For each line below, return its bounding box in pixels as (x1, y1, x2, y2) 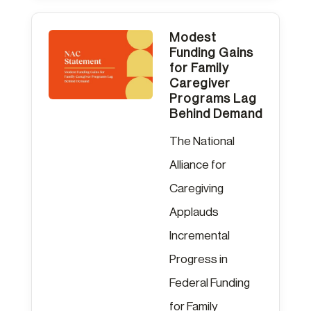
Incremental (169, 229, 230, 242)
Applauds (169, 205, 219, 218)
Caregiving (169, 182, 224, 194)
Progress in (169, 253, 228, 265)
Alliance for (169, 158, 226, 171)
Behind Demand (169, 107, 262, 120)
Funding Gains (169, 46, 253, 59)
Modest (169, 31, 217, 44)
